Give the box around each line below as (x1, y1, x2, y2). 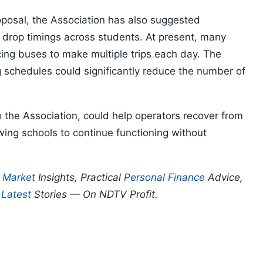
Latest (1, 188, 31, 201)
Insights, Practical (35, 171, 124, 184)
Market (2, 171, 35, 184)
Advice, (205, 171, 243, 184)
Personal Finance (124, 171, 205, 184)
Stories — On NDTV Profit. (31, 188, 158, 201)
